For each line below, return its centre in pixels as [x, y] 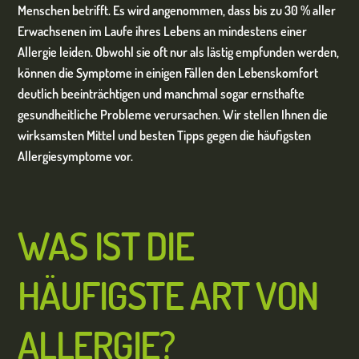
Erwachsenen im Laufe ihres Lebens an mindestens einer [163, 31]
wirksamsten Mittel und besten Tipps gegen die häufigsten [165, 135]
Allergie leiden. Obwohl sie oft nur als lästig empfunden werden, [179, 52]
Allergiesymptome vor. [76, 156]
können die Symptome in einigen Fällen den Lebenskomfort [168, 73]
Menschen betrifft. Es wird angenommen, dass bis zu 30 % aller [177, 10]
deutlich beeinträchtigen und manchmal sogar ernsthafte [161, 93]
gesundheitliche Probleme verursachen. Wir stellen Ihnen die [173, 114]
